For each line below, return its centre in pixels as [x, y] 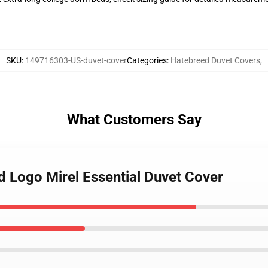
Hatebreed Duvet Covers [215, 60]
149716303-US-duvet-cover [76, 60]
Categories [147, 60]
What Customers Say [134, 120]
